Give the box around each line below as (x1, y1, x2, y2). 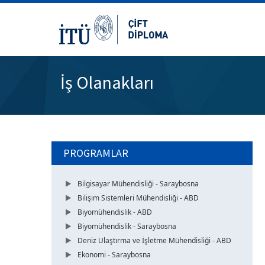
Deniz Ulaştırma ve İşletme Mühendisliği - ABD (77, 235, 231, 245)
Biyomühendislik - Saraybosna (77, 221, 176, 231)
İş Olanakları (60, 71, 154, 93)
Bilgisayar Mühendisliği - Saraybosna (77, 179, 199, 189)
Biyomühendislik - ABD (77, 207, 152, 217)
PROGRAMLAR (63, 146, 128, 160)
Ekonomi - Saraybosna (77, 250, 151, 260)
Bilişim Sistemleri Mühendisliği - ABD (77, 193, 199, 203)
